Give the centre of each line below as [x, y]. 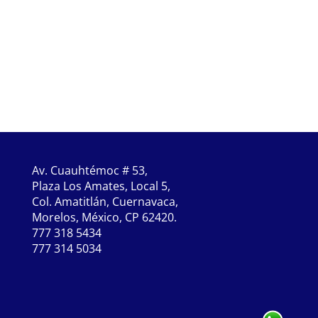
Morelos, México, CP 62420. [104, 217]
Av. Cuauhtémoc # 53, [89, 170]
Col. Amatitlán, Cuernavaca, [105, 201]
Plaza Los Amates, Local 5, [101, 186]
